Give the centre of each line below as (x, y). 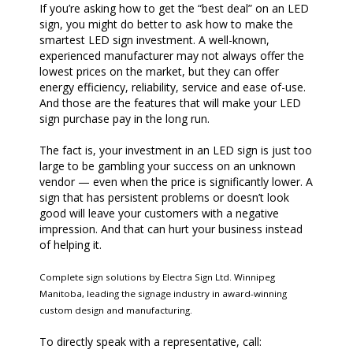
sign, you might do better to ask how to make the (166, 24)
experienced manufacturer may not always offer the (172, 56)
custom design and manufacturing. (116, 310)
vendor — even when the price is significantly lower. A (176, 182)
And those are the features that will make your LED (170, 103)
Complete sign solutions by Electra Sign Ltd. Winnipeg (157, 277)
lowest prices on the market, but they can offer (159, 72)
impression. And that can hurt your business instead (171, 229)
